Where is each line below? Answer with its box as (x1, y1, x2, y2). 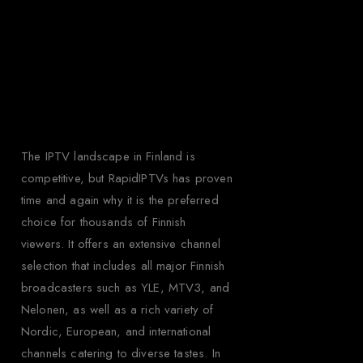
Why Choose (47, 8, 207, 43)
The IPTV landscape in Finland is (21, 147, 195, 165)
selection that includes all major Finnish (21, 256, 225, 275)
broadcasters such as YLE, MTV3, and (21, 278, 230, 297)
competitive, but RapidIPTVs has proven (21, 169, 233, 187)
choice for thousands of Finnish (21, 212, 186, 231)
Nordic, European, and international (21, 322, 211, 340)
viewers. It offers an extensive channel (21, 234, 220, 253)
